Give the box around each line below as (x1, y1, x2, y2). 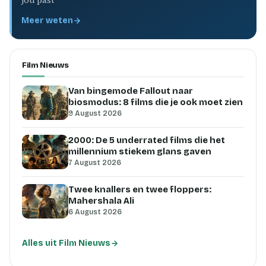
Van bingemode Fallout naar (68, 85, 193, 96)
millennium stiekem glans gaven (68, 146, 211, 157)
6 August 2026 (68, 208, 122, 216)
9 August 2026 (68, 109, 122, 118)
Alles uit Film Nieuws (22, 238, 110, 248)
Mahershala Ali (68, 195, 134, 206)
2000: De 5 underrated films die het (68, 135, 225, 145)
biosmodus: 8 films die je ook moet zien (68, 97, 243, 107)
